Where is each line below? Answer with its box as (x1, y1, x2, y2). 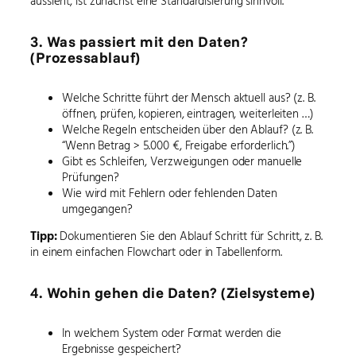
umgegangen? (62, 199, 133, 217)
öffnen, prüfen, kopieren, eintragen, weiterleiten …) (62, 104, 314, 122)
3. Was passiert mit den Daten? (30, 31, 248, 51)
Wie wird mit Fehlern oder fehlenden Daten (62, 184, 277, 201)
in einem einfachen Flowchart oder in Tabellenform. (30, 243, 282, 261)
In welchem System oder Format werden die (62, 323, 281, 341)
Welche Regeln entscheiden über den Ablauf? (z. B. (62, 120, 314, 137)
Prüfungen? (62, 168, 120, 185)
